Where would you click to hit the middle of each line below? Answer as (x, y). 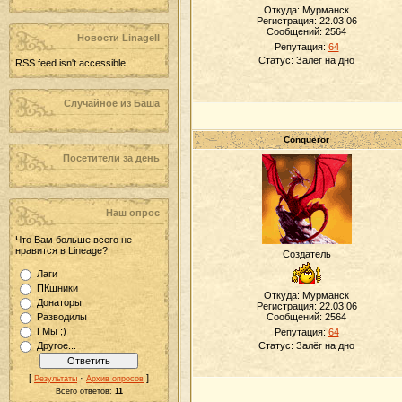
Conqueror (306, 140)
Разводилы (62, 317)
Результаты (56, 379)
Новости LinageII (118, 38)
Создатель (306, 254)
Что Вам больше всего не (74, 240)
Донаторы (59, 302)
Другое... (57, 345)
